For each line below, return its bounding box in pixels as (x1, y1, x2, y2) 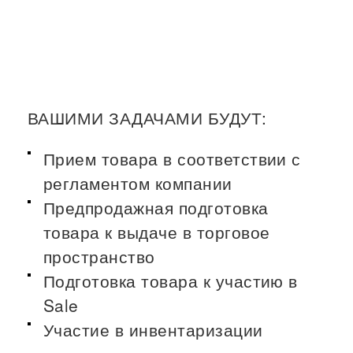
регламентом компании (43, 171, 232, 195)
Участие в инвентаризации (43, 318, 263, 341)
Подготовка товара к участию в (43, 269, 298, 292)
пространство (43, 244, 155, 268)
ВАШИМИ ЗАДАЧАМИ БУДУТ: (28, 106, 267, 129)
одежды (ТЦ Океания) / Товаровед (28, 6, 292, 25)
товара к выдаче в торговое (43, 220, 270, 243)
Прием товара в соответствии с (43, 147, 301, 170)
